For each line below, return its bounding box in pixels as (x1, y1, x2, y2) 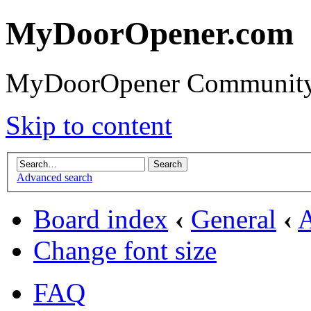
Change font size (33, 235, 217, 266)
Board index (33, 204, 168, 235)
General (191, 204, 276, 235)
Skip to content (6, 110, 172, 140)
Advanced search (17, 171, 92, 184)
